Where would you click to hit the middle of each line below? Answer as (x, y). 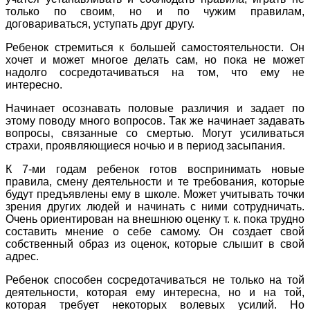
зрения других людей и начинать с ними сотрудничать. (155, 207)
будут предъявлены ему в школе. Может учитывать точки (155, 194)
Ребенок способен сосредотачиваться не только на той (155, 280)
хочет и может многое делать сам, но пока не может (155, 60)
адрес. (22, 257)
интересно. (34, 85)
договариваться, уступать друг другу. (100, 24)
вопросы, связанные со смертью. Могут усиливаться (155, 134)
